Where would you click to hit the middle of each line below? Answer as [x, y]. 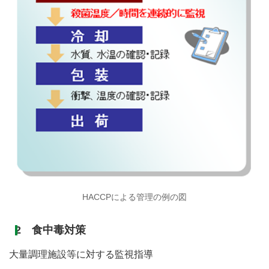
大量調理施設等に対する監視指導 [81, 255]
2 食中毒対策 [50, 230]
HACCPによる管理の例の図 [134, 197]
